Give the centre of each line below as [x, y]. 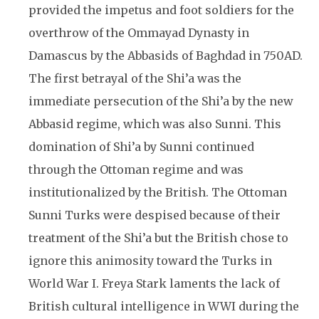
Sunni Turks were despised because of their [155, 215]
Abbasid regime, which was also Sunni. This [155, 124]
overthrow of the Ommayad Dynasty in [139, 33]
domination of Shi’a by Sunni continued [141, 147]
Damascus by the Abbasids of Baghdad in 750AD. [166, 56]
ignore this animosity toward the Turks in [150, 261]
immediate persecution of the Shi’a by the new [161, 101]
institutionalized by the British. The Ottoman [158, 192]
